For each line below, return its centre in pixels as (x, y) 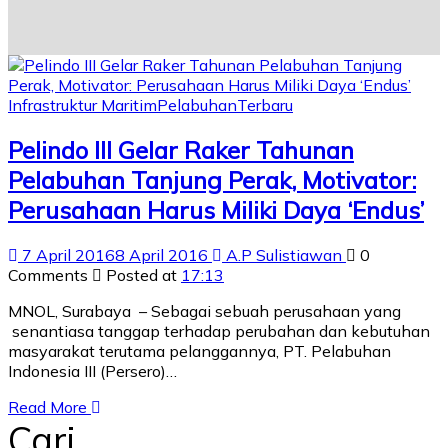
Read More (49, 406)
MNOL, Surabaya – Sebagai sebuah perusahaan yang (204, 310)
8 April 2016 (161, 254)
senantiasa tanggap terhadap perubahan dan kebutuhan (219, 330)
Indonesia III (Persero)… (92, 370)
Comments (50, 274)
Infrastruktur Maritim (82, 104)
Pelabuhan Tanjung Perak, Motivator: (212, 179)
